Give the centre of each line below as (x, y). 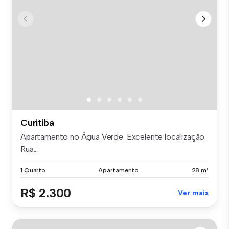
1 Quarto (33, 170)
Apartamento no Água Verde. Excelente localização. (113, 136)
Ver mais (193, 193)
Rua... (29, 149)
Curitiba (37, 122)
